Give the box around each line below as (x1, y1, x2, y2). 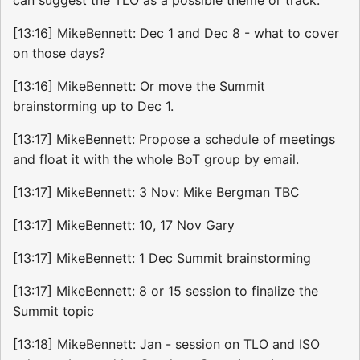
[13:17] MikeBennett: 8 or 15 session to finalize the (13, 282, 318, 299)
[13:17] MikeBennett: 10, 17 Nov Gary (13, 216, 235, 233)
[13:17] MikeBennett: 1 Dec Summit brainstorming (13, 249, 311, 266)
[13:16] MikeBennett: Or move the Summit (13, 77, 265, 94)
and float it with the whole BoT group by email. (13, 150, 299, 167)
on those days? (13, 44, 105, 61)
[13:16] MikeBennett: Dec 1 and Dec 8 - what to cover (13, 24, 339, 41)
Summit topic (13, 302, 94, 319)
